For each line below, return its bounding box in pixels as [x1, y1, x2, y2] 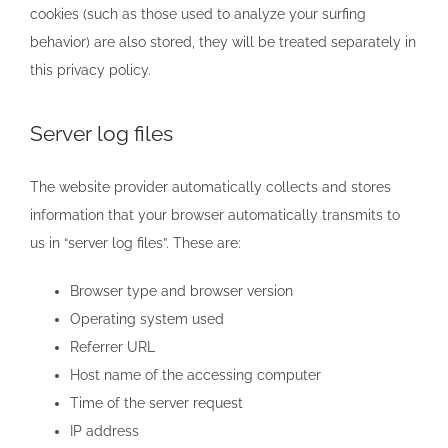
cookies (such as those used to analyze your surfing [30, 5, 366, 22]
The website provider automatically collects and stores [30, 178, 391, 195]
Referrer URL [70, 338, 155, 355]
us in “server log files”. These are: [30, 234, 241, 251]
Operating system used [70, 310, 224, 327]
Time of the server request [70, 394, 243, 411]
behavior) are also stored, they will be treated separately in [30, 33, 416, 50]
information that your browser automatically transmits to [30, 206, 400, 223]
